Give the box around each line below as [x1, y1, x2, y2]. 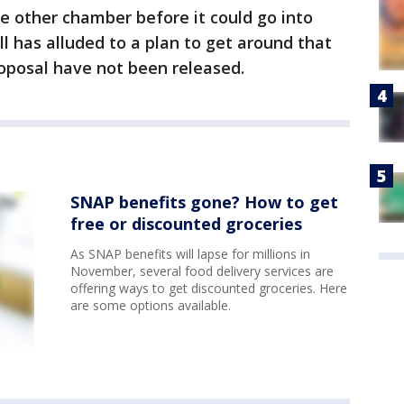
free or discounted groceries [70, 213, 302, 234]
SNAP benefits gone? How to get [70, 191, 338, 213]
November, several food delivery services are [70, 262, 334, 280]
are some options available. [70, 297, 231, 314]
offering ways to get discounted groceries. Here [70, 280, 347, 297]
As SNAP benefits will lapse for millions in [70, 245, 310, 262]
